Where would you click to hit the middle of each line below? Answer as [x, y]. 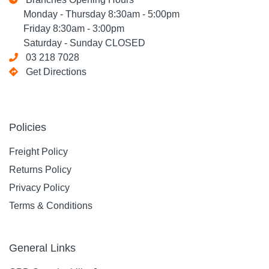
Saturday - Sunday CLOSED [77, 43]
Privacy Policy [39, 188]
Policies [28, 127]
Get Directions [56, 72]
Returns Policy [40, 170]
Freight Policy [38, 152]
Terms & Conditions [51, 206]
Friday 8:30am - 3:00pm [67, 29]
